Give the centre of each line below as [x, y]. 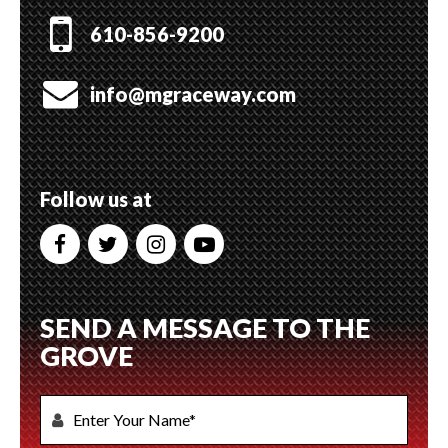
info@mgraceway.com [193, 94]
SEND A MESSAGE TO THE [205, 327]
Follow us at [96, 199]
